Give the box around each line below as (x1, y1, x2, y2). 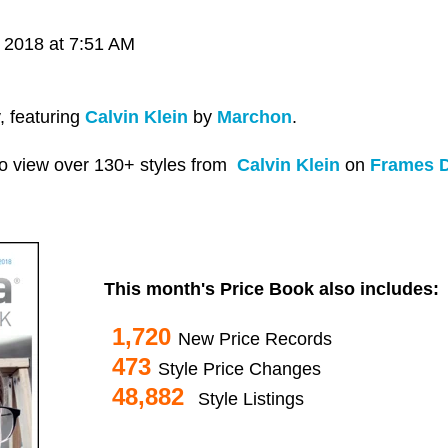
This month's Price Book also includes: (49, 278, 439, 299)
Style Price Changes (158, 358, 321, 379)
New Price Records (178, 328, 332, 349)
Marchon (217, 106, 292, 127)
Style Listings (198, 388, 304, 409)
